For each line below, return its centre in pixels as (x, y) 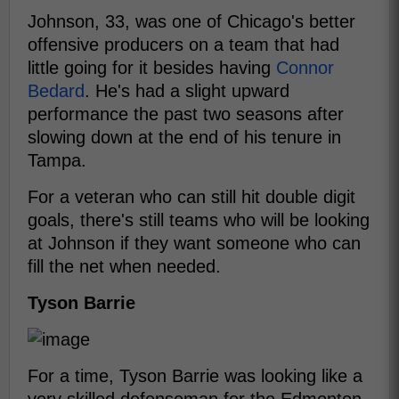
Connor (305, 68)
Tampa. (57, 161)
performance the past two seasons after (186, 114)
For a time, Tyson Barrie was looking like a (195, 376)
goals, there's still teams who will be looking (199, 220)
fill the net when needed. (124, 267)
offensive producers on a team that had (183, 45)
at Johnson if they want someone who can (194, 244)
